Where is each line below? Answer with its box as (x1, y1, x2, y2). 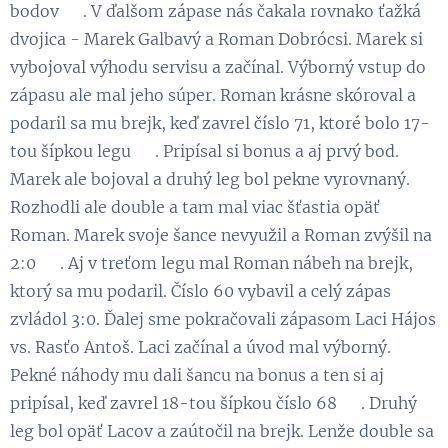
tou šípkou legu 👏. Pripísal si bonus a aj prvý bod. (10, 140, 399, 161)
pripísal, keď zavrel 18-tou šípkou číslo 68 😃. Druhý (10, 392, 417, 413)
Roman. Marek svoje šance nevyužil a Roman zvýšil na (10, 224, 432, 245)
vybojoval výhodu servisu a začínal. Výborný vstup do (10, 56, 426, 77)
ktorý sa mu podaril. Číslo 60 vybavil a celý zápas (10, 280, 391, 301)
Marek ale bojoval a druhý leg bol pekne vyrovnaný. (10, 168, 410, 189)
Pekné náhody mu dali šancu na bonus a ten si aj (10, 364, 384, 385)
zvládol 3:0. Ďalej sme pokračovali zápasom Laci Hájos (10, 308, 436, 329)
